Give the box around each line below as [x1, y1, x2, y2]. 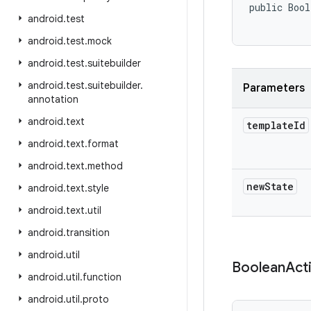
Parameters [243, 81, 305, 95]
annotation [28, 93, 78, 106]
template [246, 119, 294, 132]
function [83, 271, 121, 283]
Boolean [232, 259, 285, 276]
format [87, 137, 119, 150]
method [87, 160, 123, 172]
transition [66, 226, 110, 239]
